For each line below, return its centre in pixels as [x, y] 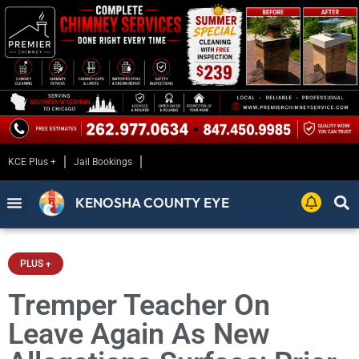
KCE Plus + [32, 162]
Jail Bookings [103, 162]
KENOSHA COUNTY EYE [153, 203]
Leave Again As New [139, 335]
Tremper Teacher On [139, 306]
